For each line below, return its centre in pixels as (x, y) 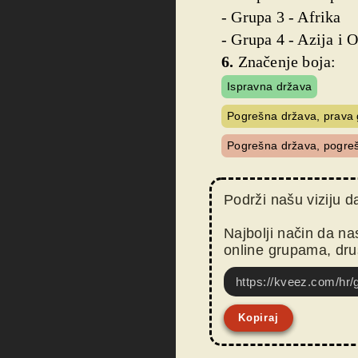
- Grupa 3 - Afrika (281, 17)
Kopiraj (259, 318)
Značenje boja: (285, 62)
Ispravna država (270, 86)
